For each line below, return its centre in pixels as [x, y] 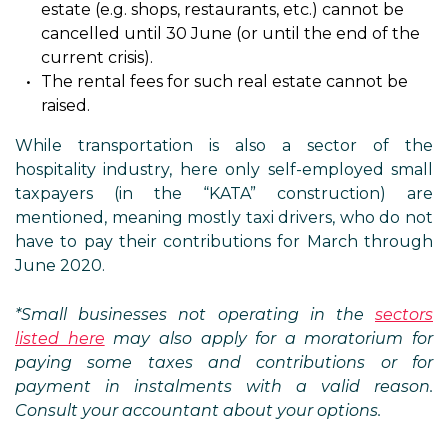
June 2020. [60, 265]
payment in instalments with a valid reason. [224, 386]
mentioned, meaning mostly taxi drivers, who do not [224, 217]
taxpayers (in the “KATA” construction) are [224, 193]
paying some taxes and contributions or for [224, 362]
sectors [404, 314]
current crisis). [97, 57]
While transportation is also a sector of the [224, 145]
